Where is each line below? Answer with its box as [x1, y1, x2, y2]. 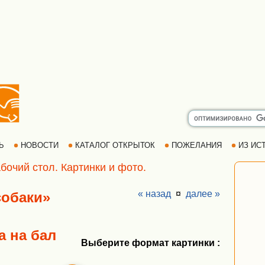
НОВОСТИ [18, 141, 61, 150]
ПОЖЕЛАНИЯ [169, 141, 224, 150]
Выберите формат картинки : [81, 238, 220, 248]
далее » [186, 189, 220, 199]
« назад [138, 189, 171, 199]
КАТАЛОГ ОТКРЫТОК [72, 141, 157, 150]
